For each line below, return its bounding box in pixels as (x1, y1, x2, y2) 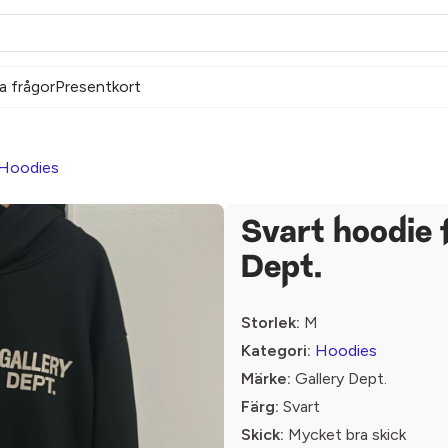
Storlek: (241, 313, 300, 332)
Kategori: (241, 341, 311, 360)
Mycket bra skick (284, 425, 406, 444)
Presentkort (55, 77, 141, 96)
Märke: (241, 369, 291, 388)
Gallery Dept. (291, 369, 387, 388)
